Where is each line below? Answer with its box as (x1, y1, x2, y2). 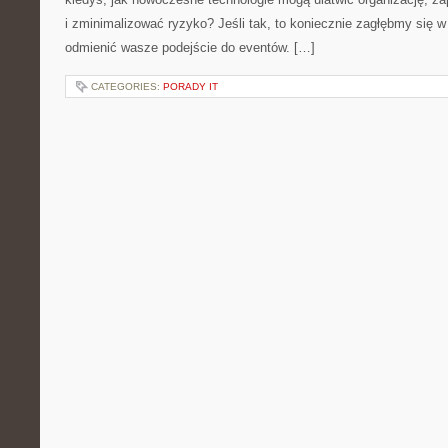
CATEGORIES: (91, 81, 163, 92)
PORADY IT (163, 81, 218, 92)
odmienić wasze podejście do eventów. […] (65, 40, 315, 55)
